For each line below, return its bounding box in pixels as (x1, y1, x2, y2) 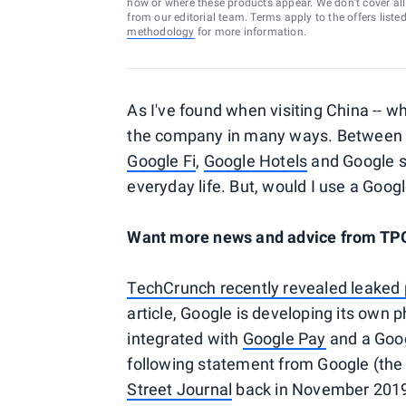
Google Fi (127, 151, 197, 170)
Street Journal (127, 380, 233, 399)
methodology (127, 25, 195, 38)
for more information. (194, 25, 306, 38)
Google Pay (242, 329, 326, 348)
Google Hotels (203, 151, 308, 170)
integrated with (127, 329, 243, 348)
